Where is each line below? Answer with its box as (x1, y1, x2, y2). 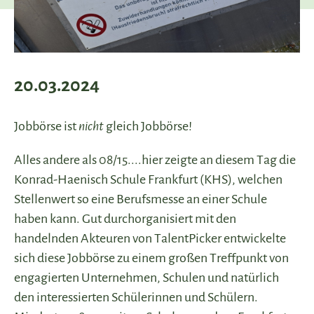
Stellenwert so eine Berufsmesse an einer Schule (14, 192, 267, 206)
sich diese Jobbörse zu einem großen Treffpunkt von (14, 251, 289, 265)
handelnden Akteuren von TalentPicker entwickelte (14, 231, 286, 245)
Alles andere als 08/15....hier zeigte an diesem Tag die (14, 153, 296, 167)
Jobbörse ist (14, 119, 78, 133)
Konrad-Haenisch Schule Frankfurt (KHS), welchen (14, 172, 282, 186)
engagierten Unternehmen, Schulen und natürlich (14, 271, 279, 285)
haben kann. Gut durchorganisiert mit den (14, 212, 236, 226)
